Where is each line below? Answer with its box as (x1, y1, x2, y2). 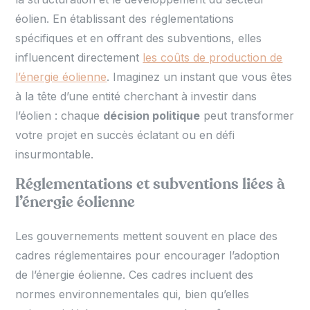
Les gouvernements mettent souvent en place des (15, 228, 278, 243)
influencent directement (15, 50, 143, 64)
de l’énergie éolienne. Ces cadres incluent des (15, 267, 254, 282)
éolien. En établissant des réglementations (15, 11, 235, 26)
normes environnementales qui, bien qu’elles (15, 286, 250, 301)
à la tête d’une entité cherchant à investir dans (15, 89, 257, 103)
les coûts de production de (143, 50, 283, 64)
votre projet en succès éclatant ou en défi (15, 127, 235, 142)
